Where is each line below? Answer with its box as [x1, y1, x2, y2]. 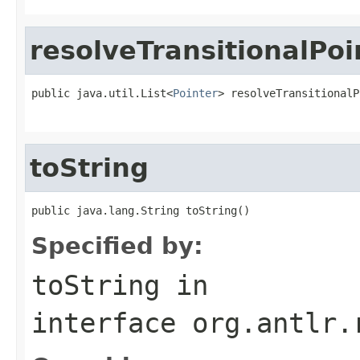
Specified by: [31, 231, 203, 260]
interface [31, 306, 192, 339]
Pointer [173, 86, 218, 100]
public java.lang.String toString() [31, 203, 250, 217]
